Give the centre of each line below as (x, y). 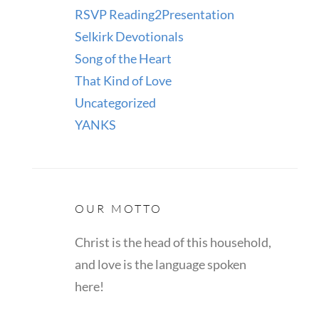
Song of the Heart (123, 59)
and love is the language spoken (160, 265)
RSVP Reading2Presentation (154, 15)
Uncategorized (115, 103)
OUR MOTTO (119, 209)
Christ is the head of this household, (173, 242)
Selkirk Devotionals (129, 37)
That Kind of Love (123, 81)
